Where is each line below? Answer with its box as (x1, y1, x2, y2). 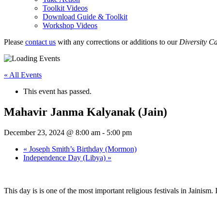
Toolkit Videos (43, 4, 88, 12)
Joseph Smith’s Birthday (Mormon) (27, 144, 137, 153)
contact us (25, 38, 56, 46)
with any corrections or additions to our (56, 38, 179, 46)
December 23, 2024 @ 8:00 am (4, 128, 100, 137)
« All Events (4, 71, 42, 79)
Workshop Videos (43, 21, 97, 30)
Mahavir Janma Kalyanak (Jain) (4, 105, 167, 118)
